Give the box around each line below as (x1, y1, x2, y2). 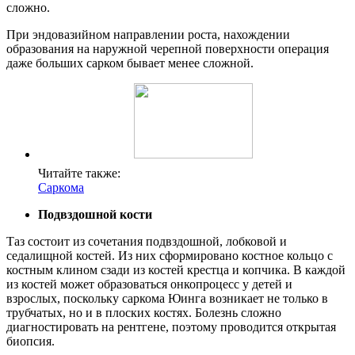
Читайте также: (38, 166, 120, 180)
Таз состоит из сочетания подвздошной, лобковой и (6, 234, 287, 248)
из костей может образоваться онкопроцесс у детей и (6, 277, 292, 291)
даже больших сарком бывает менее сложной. (6, 55, 254, 70)
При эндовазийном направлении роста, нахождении (6, 27, 290, 41)
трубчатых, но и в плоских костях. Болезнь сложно (6, 305, 281, 319)
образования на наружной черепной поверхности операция (6, 41, 329, 55)
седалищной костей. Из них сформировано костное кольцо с (6, 248, 333, 262)
